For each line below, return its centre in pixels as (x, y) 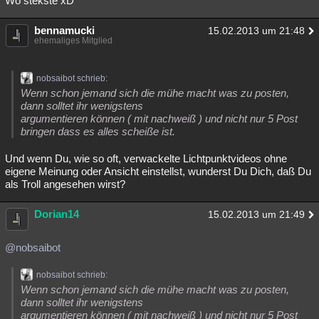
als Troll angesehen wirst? (65, 184)
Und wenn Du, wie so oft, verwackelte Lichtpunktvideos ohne (146, 158)
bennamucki (64, 30)
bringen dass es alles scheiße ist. (98, 131)
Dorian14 (57, 214)
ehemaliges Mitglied (73, 40)
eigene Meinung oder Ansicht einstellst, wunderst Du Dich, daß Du (158, 171)
